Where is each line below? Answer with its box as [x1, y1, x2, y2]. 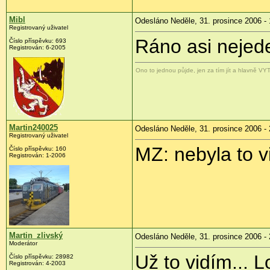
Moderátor [9, 240, 37, 247]
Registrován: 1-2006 [9, 152, 66, 159]
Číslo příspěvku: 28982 [9, 253, 74, 260]
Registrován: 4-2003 [9, 260, 66, 267]
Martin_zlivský [9, 231, 63, 240]
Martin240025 [9, 123, 58, 133]
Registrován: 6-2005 [9, 44, 66, 51]
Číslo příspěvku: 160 [9, 145, 66, 152]
